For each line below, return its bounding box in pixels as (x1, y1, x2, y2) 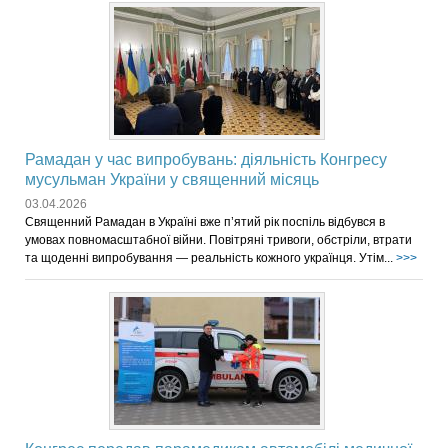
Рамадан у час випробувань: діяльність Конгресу (25, 150, 387, 168)
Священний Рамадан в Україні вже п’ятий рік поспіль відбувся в (25, 214, 385, 229)
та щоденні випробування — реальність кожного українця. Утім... (25, 250, 396, 265)
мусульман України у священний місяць (25, 170, 319, 188)
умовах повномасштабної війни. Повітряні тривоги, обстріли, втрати (25, 232, 412, 247)
